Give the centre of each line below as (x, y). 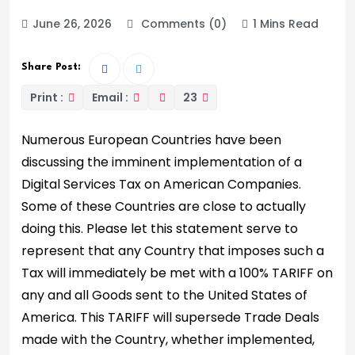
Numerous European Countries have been (151, 140)
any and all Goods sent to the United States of (164, 296)
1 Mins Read (286, 24)
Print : (48, 98)
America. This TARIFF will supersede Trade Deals (170, 318)
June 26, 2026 (72, 24)
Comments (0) (182, 24)
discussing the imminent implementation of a (162, 162)
